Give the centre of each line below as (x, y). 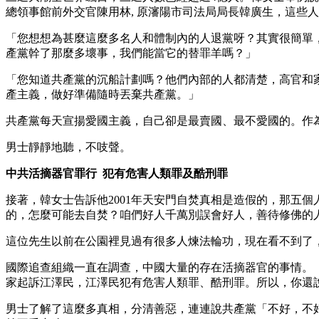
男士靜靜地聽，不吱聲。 (68, 147)
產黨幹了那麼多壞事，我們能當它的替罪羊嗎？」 (131, 53)
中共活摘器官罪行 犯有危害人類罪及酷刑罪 (117, 173)
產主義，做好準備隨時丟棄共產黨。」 (103, 94)
